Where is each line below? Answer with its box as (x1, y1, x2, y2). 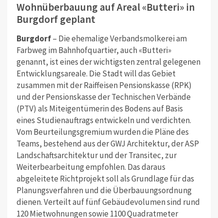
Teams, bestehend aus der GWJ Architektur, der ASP (16, 138, 199, 149)
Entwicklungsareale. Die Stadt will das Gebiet (16, 68, 176, 79)
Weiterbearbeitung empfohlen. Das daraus (16, 161, 165, 172)
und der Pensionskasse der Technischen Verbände (16, 91, 191, 102)
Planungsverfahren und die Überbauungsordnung (16, 184, 192, 196)
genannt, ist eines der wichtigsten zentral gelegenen (16, 56, 200, 67)
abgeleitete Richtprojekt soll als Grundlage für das (16, 173, 194, 184)
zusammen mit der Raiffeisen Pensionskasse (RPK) (16, 79, 192, 91)
